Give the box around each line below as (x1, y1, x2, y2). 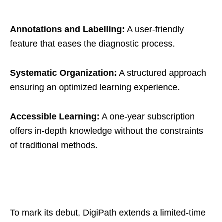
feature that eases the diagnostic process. (10, 39, 175, 49)
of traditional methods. (10, 140, 98, 151)
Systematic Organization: (10, 68, 117, 78)
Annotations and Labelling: (10, 24, 125, 35)
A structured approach (117, 68, 206, 78)
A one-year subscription (100, 111, 195, 122)
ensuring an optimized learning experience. (10, 82, 180, 93)
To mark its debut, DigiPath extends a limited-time (10, 208, 206, 218)
